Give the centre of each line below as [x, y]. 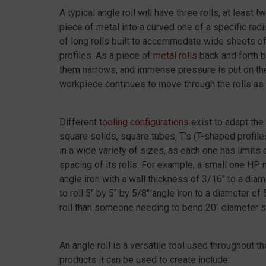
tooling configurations [144, 122]
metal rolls [175, 56]
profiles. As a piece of [106, 56]
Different [79, 122]
